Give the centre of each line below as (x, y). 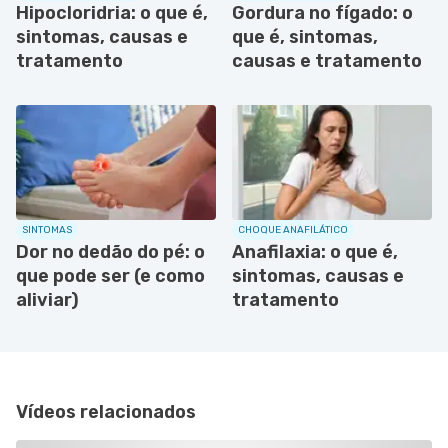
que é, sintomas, (305, 36)
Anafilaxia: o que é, (315, 251)
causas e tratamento (327, 60)
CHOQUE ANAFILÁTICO (293, 229)
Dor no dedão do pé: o (110, 251)
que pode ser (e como (110, 275)
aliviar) (47, 299)
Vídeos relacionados (106, 411)
